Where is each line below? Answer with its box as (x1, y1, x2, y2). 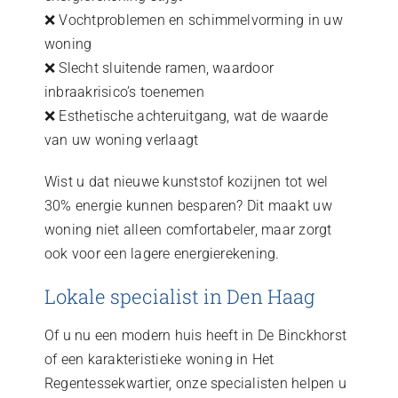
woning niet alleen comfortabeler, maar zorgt (44, 221, 332, 239)
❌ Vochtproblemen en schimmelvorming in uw (44, 12, 343, 29)
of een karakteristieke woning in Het (44, 350, 275, 368)
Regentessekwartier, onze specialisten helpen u (44, 374, 347, 392)
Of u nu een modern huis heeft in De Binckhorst (44, 326, 347, 344)
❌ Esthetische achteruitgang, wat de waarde (44, 107, 329, 125)
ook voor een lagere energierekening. (44, 245, 280, 263)
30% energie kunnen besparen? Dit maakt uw (44, 197, 332, 215)
